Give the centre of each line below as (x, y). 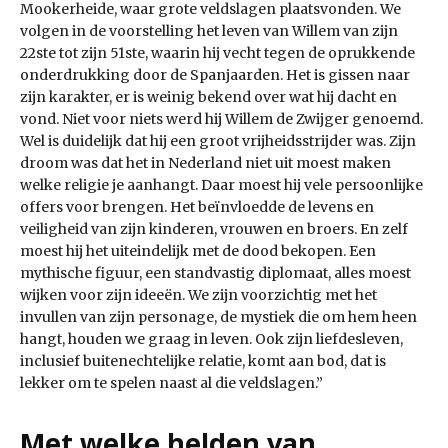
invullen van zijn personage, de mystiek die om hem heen (218, 317)
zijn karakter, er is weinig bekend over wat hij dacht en (208, 97)
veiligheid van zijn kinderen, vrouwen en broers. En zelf (214, 229)
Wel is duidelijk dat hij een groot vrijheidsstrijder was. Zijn (218, 141)
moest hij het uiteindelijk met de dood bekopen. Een (198, 251)
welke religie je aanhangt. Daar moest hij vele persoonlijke (221, 185)
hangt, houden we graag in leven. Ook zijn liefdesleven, (211, 339)
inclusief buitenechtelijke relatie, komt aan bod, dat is (203, 361)
